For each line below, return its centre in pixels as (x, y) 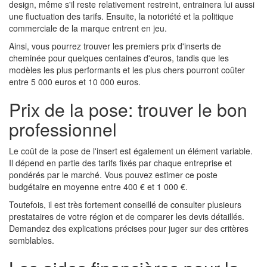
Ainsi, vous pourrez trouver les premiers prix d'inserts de (115, 46)
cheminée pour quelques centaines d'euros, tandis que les (119, 58)
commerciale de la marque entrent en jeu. (88, 28)
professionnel (63, 129)
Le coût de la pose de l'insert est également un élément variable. (131, 151)
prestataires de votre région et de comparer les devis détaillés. (127, 216)
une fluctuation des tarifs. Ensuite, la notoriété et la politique (121, 16)
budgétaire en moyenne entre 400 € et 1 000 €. (98, 187)
